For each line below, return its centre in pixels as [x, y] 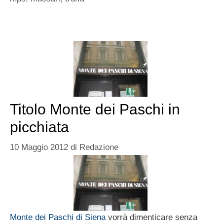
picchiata [39, 127]
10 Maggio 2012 [39, 147]
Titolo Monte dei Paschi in [95, 109]
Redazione [99, 147]
